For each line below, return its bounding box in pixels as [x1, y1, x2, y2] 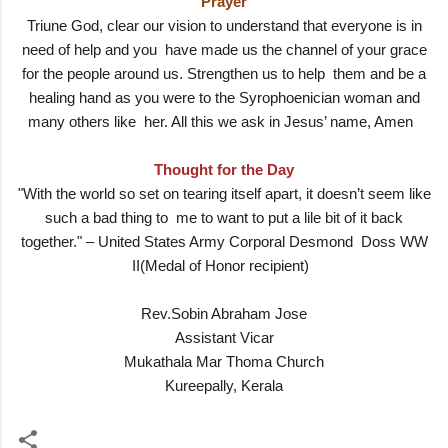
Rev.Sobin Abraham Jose [141, 304, 307, 322]
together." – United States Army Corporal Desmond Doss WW [20, 232, 428, 250]
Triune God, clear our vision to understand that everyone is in [26, 16, 422, 34]
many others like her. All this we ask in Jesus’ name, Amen [27, 112, 421, 130]
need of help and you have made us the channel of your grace [21, 40, 427, 58]
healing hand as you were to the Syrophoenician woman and [28, 88, 420, 106]
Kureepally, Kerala [165, 376, 283, 394]
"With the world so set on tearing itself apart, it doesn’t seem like [17, 184, 431, 202]
